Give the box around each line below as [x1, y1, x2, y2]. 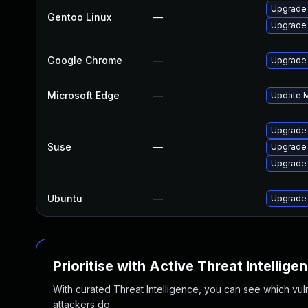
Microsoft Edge [47, 89, 120, 101]
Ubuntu [47, 192, 82, 204]
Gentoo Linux [47, 11, 111, 23]
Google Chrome [47, 54, 122, 66]
